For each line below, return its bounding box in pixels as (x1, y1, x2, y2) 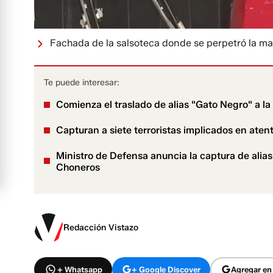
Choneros (56, 161, 100, 174)
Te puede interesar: (44, 77, 119, 88)
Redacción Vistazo (63, 222, 138, 233)
